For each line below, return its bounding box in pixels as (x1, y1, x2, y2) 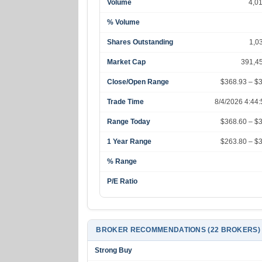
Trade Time (107, 98, 144, 106)
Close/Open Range (107, 78, 170, 86)
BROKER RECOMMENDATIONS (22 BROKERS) (96, 226, 260, 234)
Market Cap (107, 58, 146, 66)
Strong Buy (95, 246, 133, 254)
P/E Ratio (107, 177, 138, 185)
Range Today (107, 118, 151, 126)
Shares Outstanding (107, 38, 174, 46)
